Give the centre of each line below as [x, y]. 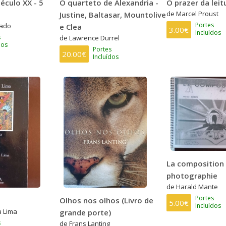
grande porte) [86, 212]
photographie [192, 175]
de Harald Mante [192, 186]
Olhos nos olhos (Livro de [107, 200]
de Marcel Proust [192, 13]
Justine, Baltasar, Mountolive [113, 14]
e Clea [71, 26]
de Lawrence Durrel [90, 38]
